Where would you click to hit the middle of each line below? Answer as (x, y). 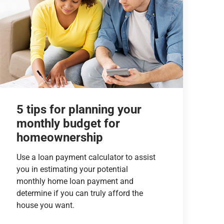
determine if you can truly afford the (79, 193)
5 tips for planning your (79, 109)
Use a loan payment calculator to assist (86, 157)
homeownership (59, 137)
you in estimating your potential (72, 169)
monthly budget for (68, 123)
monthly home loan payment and (75, 181)
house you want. (45, 205)
